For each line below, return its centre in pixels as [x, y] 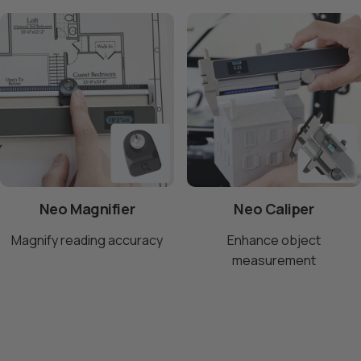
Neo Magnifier [87, 208]
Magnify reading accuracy [87, 240]
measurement [274, 260]
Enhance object [274, 240]
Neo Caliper [274, 208]
